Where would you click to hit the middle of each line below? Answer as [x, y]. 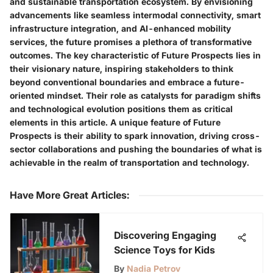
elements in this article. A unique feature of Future [115, 122]
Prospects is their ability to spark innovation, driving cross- [135, 135]
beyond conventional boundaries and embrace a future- [127, 82]
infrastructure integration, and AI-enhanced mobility [120, 28]
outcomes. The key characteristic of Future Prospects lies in [135, 55]
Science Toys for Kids [165, 250]
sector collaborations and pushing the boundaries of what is [136, 149]
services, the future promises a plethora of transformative [131, 41]
